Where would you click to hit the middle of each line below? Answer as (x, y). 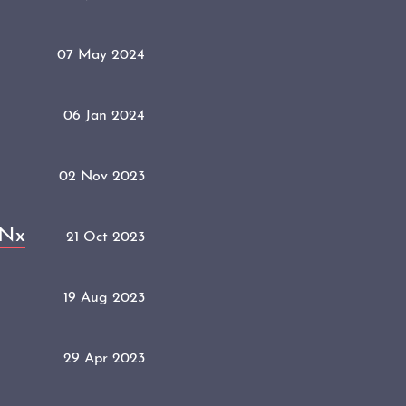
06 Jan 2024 (104, 116)
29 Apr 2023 (104, 358)
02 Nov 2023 (102, 176)
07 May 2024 (101, 55)
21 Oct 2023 (106, 237)
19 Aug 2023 (104, 298)
